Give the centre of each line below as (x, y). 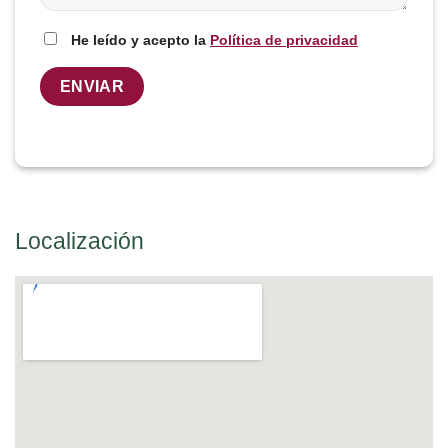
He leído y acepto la (140, 39)
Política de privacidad (284, 39)
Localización (79, 240)
